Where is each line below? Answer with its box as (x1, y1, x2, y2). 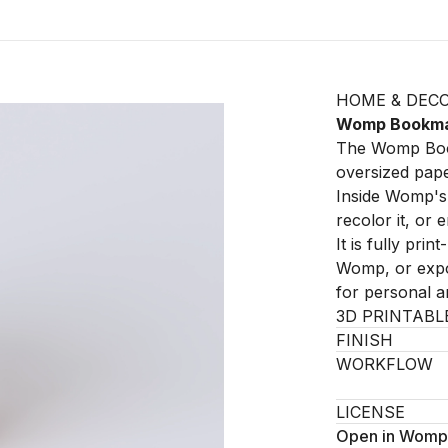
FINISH (336, 330, 393, 350)
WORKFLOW (336, 354, 433, 374)
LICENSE (336, 402, 405, 422)
